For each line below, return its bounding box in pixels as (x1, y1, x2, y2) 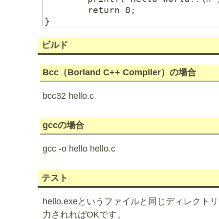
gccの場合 (43, 120, 84, 130)
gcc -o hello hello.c (43, 144, 115, 153)
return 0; (44, 5, 88, 15)
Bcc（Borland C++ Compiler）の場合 (43, 67, 196, 77)
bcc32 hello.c (43, 91, 94, 101)
